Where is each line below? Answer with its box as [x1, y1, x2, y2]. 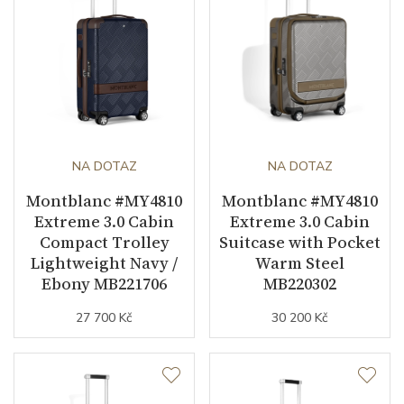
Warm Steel [255, 252, 344, 274]
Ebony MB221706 [41, 272, 167, 295]
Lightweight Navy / [31, 252, 178, 274]
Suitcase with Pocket [219, 231, 381, 253]
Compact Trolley [39, 231, 170, 253]
